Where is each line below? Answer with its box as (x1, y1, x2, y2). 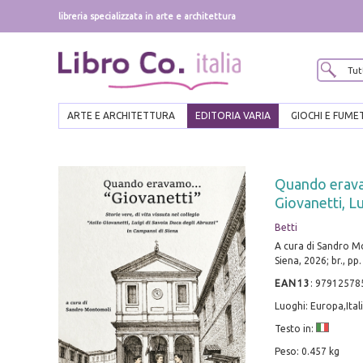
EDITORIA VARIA (195, 110, 271, 122)
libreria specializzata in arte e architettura (58, 11, 236, 21)
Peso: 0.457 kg (274, 346, 340, 357)
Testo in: (274, 323, 316, 335)
